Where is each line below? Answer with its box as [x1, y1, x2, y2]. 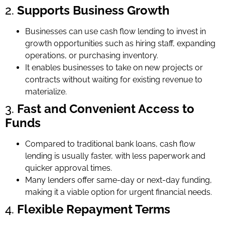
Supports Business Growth [17, 3, 170, 18]
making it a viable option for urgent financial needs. [25, 187, 212, 197]
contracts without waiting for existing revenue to [25, 74, 202, 84]
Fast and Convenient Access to [17, 101, 194, 116]
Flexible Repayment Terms [17, 201, 170, 216]
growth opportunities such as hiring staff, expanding [25, 38, 215, 48]
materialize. [25, 86, 67, 96]
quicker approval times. [25, 163, 112, 173]
